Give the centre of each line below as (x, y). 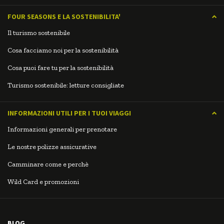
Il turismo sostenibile (39, 33)
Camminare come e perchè (48, 164)
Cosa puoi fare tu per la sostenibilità (60, 68)
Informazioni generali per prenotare (62, 129)
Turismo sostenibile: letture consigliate (66, 85)
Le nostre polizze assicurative (52, 147)
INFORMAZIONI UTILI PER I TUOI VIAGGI (69, 113)
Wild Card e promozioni (43, 182)
